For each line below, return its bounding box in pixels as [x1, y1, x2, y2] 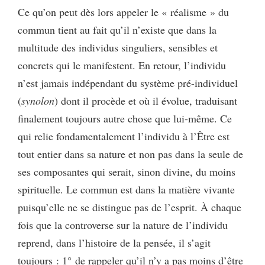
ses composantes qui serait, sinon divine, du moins [18, 164, 235, 179]
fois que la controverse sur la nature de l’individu [18, 218, 228, 232]
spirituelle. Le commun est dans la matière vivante [18, 182, 235, 196]
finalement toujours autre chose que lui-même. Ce [18, 111, 232, 125]
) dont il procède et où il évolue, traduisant [54, 93, 237, 108]
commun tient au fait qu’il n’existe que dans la [18, 22, 216, 37]
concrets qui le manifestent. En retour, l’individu [18, 58, 226, 72]
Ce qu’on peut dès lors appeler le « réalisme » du [18, 5, 229, 19]
